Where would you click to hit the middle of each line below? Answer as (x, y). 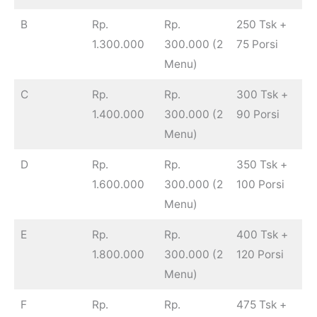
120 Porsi (260, 255)
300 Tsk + (262, 95)
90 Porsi (258, 115)
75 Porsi (257, 45)
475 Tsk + (261, 305)
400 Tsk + (262, 235)
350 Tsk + (261, 165)
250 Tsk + (261, 25)
